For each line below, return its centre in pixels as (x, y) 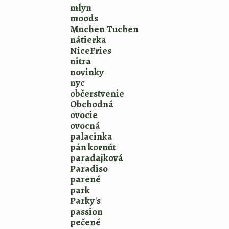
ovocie (84, 115)
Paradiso (89, 169)
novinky (87, 72)
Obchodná (92, 104)
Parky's (85, 201)
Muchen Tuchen (104, 29)
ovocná (85, 126)
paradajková (97, 158)
